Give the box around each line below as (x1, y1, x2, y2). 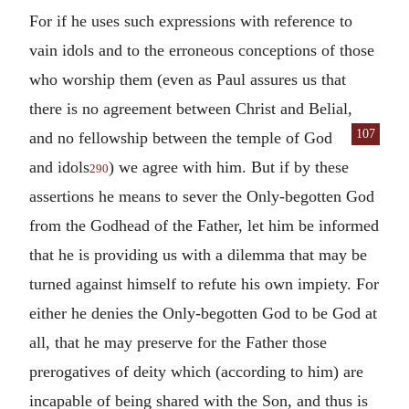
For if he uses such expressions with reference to (29, 11, 352, 30)
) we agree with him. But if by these (109, 157, 349, 176)
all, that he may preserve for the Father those (29, 332, 327, 351)
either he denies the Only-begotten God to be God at (29, 303, 377, 322)
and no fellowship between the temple (29, 128, 286, 147)
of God (286, 128, 332, 147)
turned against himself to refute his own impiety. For (29, 274, 379, 293)
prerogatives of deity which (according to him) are (29, 362, 363, 381)
